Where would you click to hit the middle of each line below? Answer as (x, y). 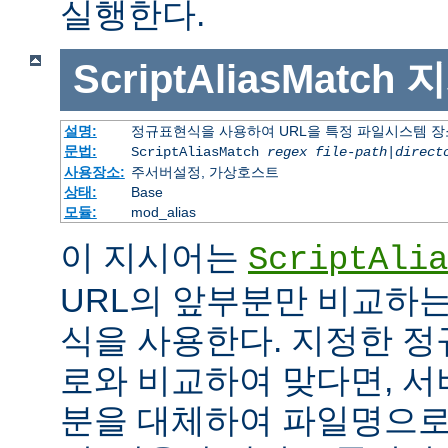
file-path (350, 151)
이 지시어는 (154, 256)
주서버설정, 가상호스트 (204, 171)
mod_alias (163, 211)
